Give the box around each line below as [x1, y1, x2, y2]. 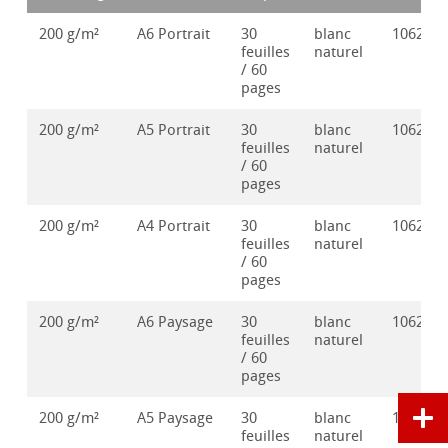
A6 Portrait [137, 25, 211, 44]
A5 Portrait [137, 121, 211, 140]
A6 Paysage [137, 313, 214, 332]
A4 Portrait [137, 217, 211, 236]
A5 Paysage [137, 409, 214, 428]
